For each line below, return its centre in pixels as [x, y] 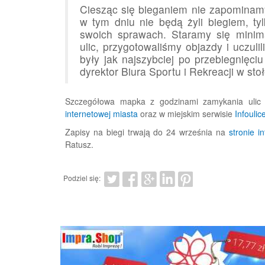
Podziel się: [82, 177]
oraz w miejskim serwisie [186, 113]
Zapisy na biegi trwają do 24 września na [147, 132]
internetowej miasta [101, 113]
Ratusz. [79, 144]
